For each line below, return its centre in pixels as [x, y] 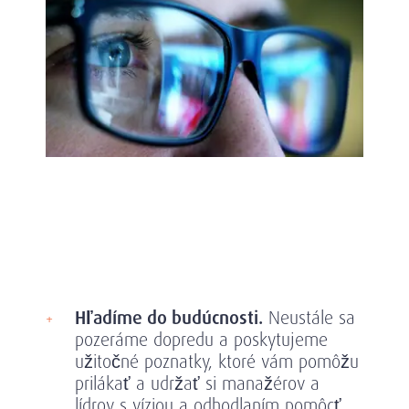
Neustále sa [309, 317]
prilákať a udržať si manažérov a [197, 383]
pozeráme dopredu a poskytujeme [201, 339]
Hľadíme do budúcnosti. [169, 317]
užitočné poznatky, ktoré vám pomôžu [217, 361]
